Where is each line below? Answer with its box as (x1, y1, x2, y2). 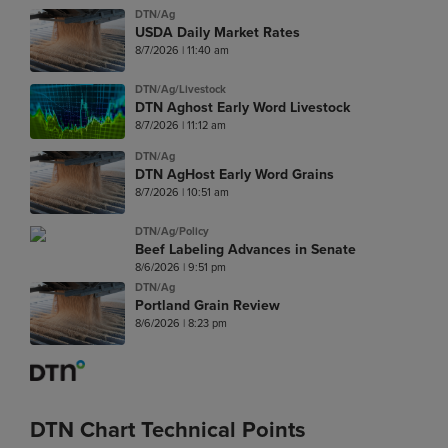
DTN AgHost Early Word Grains (135, 164, 334, 186)
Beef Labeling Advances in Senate (135, 239, 356, 261)
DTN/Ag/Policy (135, 223, 209, 240)
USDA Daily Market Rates (135, 22, 300, 44)
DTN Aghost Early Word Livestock (135, 97, 350, 119)
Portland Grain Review (135, 295, 280, 317)
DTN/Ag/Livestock (135, 81, 226, 98)
